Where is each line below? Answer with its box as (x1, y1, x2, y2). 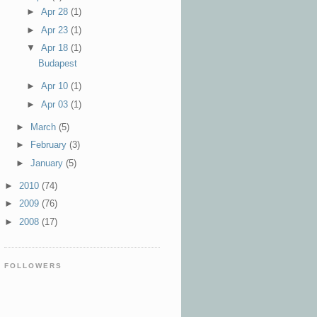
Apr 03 (41, 98, 71, 110)
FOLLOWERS (4, 262, 63, 270)
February (30, 139, 69, 151)
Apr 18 (41, 42, 71, 54)
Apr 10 (41, 81, 71, 92)
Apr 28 (41, 6, 71, 18)
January (30, 157, 66, 168)
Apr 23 (41, 24, 71, 35)
